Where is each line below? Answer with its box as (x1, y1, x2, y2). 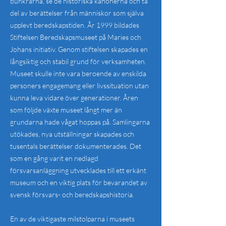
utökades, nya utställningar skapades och (10, 130, 134, 138)
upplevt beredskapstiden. (10, 21, 86, 29)
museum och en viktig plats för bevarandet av (10, 178, 147, 187)
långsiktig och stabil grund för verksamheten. (10, 57, 146, 66)
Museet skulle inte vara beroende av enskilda (10, 69, 146, 78)
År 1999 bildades (86, 21, 139, 29)
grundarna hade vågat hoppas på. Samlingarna (10, 118, 150, 126)
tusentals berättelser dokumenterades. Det (10, 142, 141, 150)
